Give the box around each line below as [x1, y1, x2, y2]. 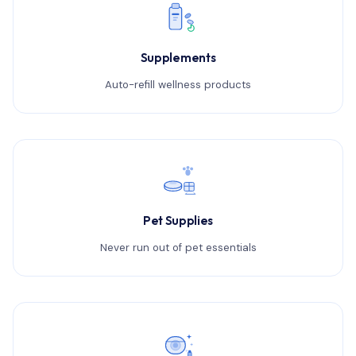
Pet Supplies [142, 213, 214, 228]
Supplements [140, 50, 216, 65]
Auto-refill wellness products [105, 78, 251, 91]
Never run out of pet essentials [99, 241, 257, 254]
